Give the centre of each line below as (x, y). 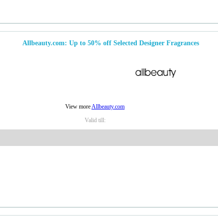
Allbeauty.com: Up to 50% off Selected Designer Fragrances (111, 43)
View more (78, 107)
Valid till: (95, 120)
